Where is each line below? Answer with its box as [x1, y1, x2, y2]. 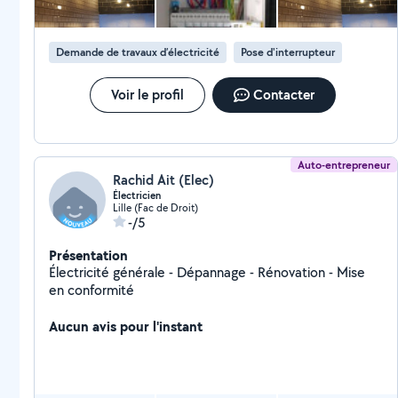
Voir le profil [110, 85, 184, 104]
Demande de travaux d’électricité [56, 44, 219, 60]
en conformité [49, 281, 134, 299]
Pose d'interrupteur [241, 44, 335, 60]
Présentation [49, 245, 128, 265]
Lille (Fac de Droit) [113, 201, 198, 214]
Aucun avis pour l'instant [49, 316, 203, 336]
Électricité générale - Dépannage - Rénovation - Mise [49, 263, 365, 282]
